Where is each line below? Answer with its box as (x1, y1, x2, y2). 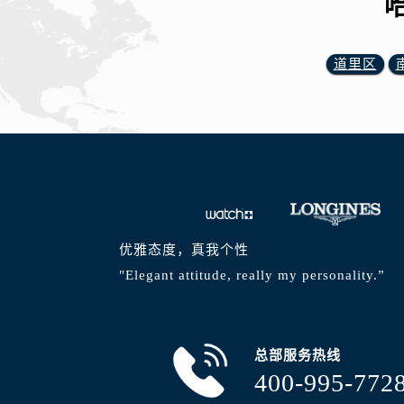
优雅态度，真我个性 (119, 242, 249, 257)
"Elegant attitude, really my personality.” (119, 267, 385, 282)
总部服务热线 (254, 347, 341, 363)
